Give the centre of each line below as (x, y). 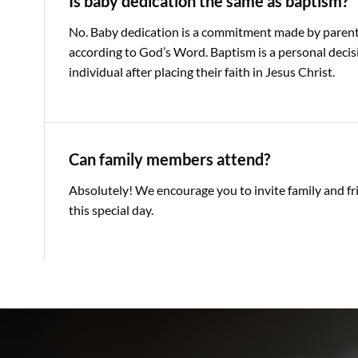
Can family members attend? (169, 159)
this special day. (111, 209)
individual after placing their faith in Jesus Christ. (202, 72)
